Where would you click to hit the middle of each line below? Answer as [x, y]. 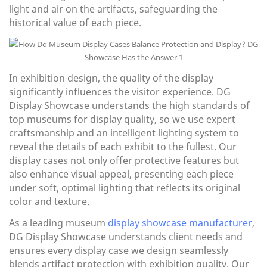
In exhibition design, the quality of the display [111, 78]
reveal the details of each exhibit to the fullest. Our [123, 147]
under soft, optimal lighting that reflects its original [125, 188]
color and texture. [49, 202]
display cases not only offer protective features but [124, 161]
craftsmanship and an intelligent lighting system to [124, 133]
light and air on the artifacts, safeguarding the [113, 9]
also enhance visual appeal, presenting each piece [121, 174]
